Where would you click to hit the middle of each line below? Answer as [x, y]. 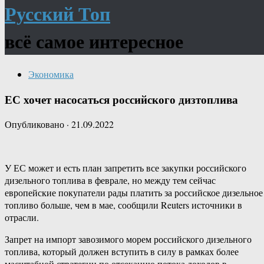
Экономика [51, 74]
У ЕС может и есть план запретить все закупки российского [126, 168]
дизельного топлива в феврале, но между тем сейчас [110, 180]
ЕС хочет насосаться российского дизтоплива [121, 99]
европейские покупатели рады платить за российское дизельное [134, 193]
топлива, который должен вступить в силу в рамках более [122, 252]
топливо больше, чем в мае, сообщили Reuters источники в [123, 205]
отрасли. [22, 217]
